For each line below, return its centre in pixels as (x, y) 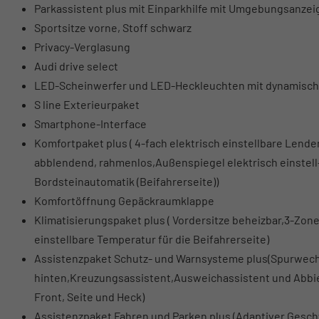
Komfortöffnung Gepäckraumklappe (124, 201)
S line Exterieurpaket (87, 105)
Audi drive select (76, 66)
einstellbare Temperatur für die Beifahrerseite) (152, 239)
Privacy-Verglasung (82, 47)
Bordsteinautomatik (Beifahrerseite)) (126, 182)
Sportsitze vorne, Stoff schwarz (113, 28)
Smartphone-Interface (90, 124)
